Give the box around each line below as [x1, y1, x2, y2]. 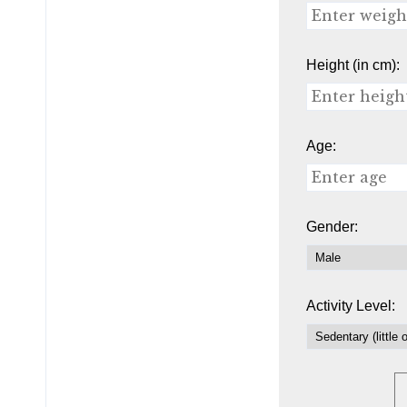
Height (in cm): [305, 57, 400, 73]
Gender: [305, 219, 358, 234]
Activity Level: [305, 298, 395, 313]
